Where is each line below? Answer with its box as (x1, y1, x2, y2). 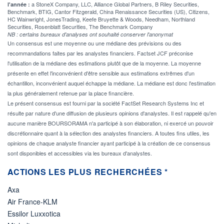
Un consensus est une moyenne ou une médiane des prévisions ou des (7, 38, 181, 47)
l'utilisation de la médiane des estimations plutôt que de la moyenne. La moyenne (7, 58, 201, 67)
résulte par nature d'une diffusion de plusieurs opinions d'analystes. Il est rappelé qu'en (7, 108, 216, 117)
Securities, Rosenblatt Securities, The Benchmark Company (7, 22, 153, 30)
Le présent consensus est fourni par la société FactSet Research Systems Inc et (7, 98, 204, 107)
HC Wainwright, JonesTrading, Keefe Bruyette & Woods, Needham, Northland (7, 14, 195, 23)
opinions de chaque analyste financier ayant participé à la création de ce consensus (7, 138, 210, 147)
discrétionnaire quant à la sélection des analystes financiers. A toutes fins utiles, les (7, 128, 209, 137)
